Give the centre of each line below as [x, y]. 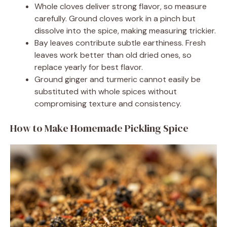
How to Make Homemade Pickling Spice [99, 128]
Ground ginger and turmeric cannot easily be [118, 79]
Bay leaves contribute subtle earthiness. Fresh [120, 43]
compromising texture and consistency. [108, 103]
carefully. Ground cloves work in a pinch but [115, 18]
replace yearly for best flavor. [89, 67]
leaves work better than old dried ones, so [113, 55]
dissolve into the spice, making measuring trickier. [125, 30]
